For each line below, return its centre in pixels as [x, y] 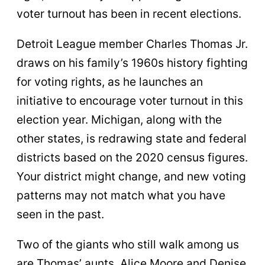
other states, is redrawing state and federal [132, 139]
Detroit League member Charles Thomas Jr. [132, 44]
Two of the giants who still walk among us [128, 245]
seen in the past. [60, 214]
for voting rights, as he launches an [110, 82]
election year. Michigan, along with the [119, 120]
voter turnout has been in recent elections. [129, 13]
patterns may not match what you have [121, 195]
